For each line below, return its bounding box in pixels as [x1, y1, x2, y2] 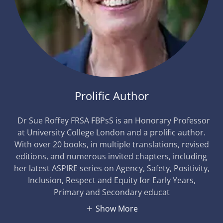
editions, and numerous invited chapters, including [16, 151, 207, 162]
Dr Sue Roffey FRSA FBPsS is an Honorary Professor [13, 115, 210, 126]
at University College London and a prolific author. [17, 127, 206, 138]
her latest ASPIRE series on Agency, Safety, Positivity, [13, 163, 210, 174]
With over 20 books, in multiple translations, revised [14, 139, 209, 150]
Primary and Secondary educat [53, 187, 170, 198]
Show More [95, 203, 138, 214]
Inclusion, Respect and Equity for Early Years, [27, 175, 196, 186]
